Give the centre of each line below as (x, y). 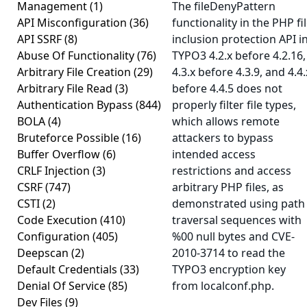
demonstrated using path (238, 204)
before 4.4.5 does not (227, 88)
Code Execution (59, 220)
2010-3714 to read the (229, 253)
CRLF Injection (55, 171)
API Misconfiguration (73, 23)
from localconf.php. (223, 286)
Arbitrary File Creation (75, 72)
